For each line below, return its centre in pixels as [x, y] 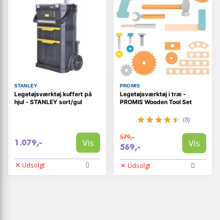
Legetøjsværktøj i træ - [153, 94]
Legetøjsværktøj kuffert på [53, 94]
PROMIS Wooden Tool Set [156, 102]
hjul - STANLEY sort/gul [48, 102]
